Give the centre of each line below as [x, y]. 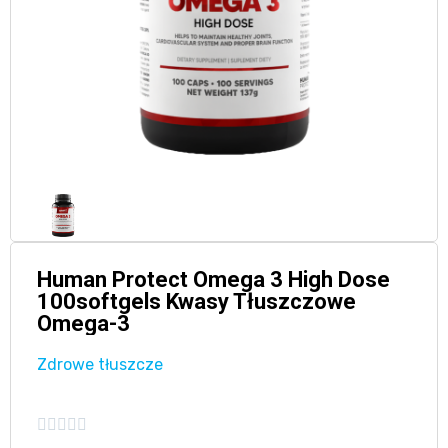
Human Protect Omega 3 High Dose [213, 279]
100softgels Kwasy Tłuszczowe [196, 301]
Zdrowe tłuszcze [99, 364]
